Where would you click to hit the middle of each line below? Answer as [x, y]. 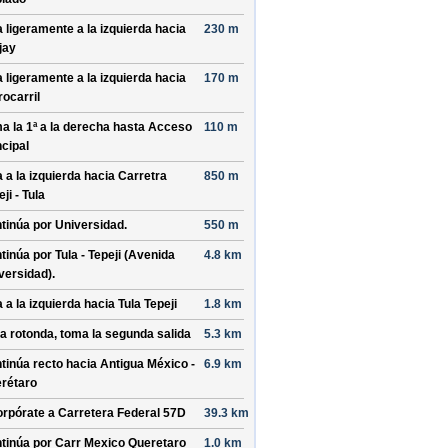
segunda [129, 334]
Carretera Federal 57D [122, 413]
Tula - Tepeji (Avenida [115, 255]
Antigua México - [147, 364]
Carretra [142, 176]
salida [172, 334]
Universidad [89, 225]
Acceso [170, 127]
